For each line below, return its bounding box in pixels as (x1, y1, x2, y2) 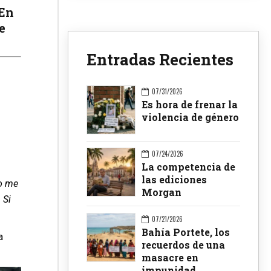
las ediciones (142, 172, 207, 186)
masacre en (142, 250, 198, 264)
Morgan (142, 185, 181, 198)
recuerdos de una (142, 238, 225, 251)
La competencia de (142, 160, 235, 173)
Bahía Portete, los (142, 225, 230, 238)
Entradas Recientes (87, 49, 233, 70)
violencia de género (142, 111, 239, 124)
